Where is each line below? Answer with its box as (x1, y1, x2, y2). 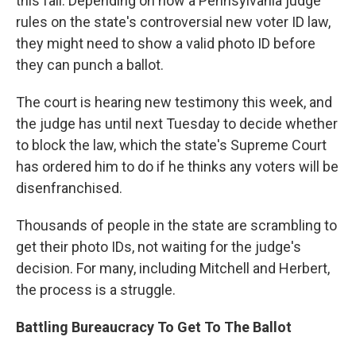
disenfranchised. (16, 180, 122, 196)
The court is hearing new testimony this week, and (16, 94, 332, 110)
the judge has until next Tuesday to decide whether (16, 115, 338, 132)
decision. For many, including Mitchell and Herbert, (16, 260, 330, 277)
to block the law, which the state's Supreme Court (16, 137, 327, 153)
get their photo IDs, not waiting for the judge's (16, 238, 301, 255)
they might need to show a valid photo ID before (16, 35, 315, 52)
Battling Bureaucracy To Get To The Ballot (16, 319, 292, 335)
